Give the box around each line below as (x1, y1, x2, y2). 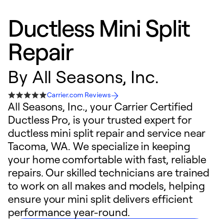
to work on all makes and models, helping (8, 179, 205, 192)
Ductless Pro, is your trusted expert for (8, 113, 192, 126)
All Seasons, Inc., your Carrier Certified (8, 100, 193, 113)
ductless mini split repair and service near (8, 126, 206, 139)
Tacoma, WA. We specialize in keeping (8, 139, 190, 153)
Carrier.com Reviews (47, 90, 111, 99)
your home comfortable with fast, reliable (8, 153, 206, 166)
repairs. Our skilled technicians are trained (8, 166, 210, 179)
